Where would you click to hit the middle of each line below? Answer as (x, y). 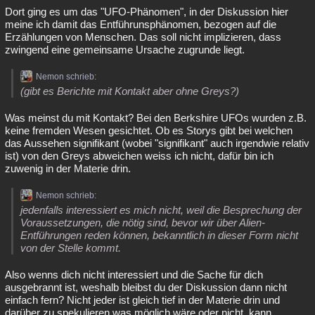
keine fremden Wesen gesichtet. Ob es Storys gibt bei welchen (149, 130)
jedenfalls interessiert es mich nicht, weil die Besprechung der (161, 210)
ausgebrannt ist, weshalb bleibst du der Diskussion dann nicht (146, 287)
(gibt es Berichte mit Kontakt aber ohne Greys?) (130, 91)
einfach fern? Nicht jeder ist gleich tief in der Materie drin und (142, 300)
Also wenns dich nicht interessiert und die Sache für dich (134, 275)
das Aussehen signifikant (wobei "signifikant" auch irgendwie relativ (157, 143)
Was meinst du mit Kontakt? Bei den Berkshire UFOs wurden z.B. (156, 118)
